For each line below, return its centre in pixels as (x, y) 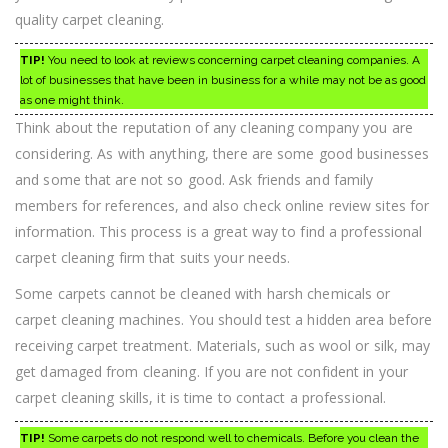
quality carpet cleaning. (90, 19)
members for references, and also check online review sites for (222, 205)
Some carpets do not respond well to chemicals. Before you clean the (232, 437)
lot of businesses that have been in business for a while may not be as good (223, 79)
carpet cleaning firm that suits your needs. (153, 257)
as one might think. (72, 99)
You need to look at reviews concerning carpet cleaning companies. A (232, 59)
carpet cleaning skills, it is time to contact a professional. (201, 397)
